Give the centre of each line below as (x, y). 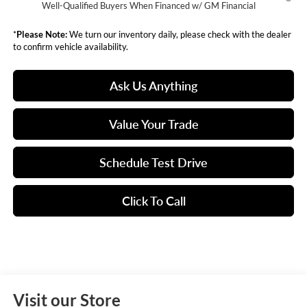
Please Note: (41, 35)
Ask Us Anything (153, 86)
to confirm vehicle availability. (70, 47)
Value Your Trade (153, 124)
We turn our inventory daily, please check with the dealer (179, 35)
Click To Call (153, 201)
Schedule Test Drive (153, 163)
